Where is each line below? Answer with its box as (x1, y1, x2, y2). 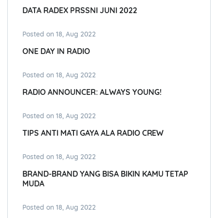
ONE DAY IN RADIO (22, 46, 90, 56)
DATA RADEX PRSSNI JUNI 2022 (22, 5, 137, 16)
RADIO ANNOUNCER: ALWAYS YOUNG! (22, 87, 162, 97)
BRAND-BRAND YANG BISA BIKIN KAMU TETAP (22, 169, 189, 179)
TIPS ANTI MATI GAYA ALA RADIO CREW (22, 128, 164, 138)
